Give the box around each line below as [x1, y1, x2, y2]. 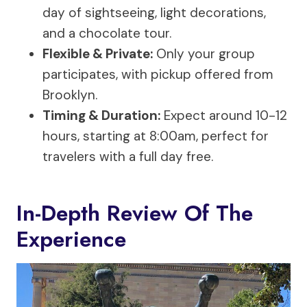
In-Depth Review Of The [16, 197, 253, 229]
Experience [16, 223, 126, 255]
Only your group [153, 45, 255, 62]
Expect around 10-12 [160, 107, 287, 124]
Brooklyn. [42, 86, 97, 103]
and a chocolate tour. [42, 25, 171, 42]
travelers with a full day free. [42, 148, 213, 165]
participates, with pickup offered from [42, 66, 273, 83]
